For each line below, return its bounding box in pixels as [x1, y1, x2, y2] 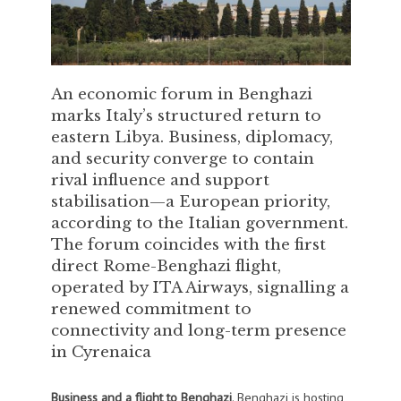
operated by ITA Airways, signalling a [50, 277, 349, 298]
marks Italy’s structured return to [50, 106, 321, 126]
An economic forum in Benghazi [50, 84, 312, 105]
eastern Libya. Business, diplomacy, [50, 127, 333, 148]
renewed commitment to [50, 299, 252, 320]
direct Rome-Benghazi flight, [50, 256, 281, 277]
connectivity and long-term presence [50, 320, 346, 341]
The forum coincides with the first [50, 235, 326, 255]
